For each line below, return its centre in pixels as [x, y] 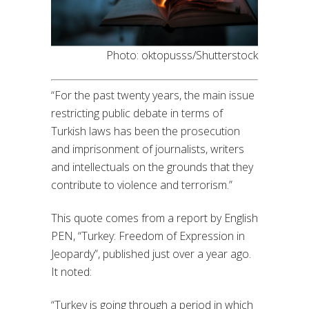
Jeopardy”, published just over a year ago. [151, 253]
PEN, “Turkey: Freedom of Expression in [148, 236]
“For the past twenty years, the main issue [153, 95]
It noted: [71, 271]
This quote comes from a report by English [154, 218]
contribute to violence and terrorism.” [142, 185]
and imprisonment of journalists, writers [148, 149]
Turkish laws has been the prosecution [146, 131]
